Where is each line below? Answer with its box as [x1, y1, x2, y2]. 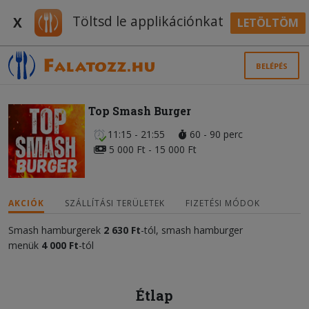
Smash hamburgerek [8, 223, 103, 237]
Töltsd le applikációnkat [69, 12, 223, 31]
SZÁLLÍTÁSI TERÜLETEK [65, 197, 165, 209]
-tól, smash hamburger [141, 223, 243, 237]
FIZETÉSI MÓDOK [186, 197, 260, 209]
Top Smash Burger [88, 103, 191, 118]
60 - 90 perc [186, 128, 243, 141]
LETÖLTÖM [237, 14, 299, 30]
